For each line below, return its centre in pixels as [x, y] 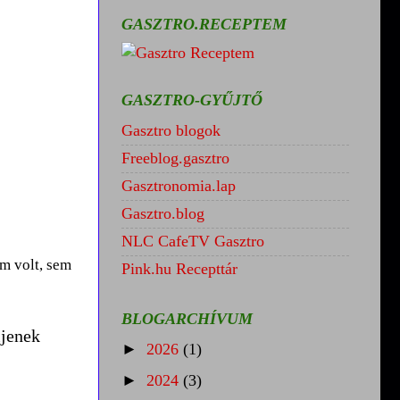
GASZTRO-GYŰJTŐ [192, 100]
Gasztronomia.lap [179, 186]
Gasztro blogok [171, 131]
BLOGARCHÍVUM [187, 318]
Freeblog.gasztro [175, 158]
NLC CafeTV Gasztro [193, 242]
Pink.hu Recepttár [179, 269]
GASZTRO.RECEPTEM [204, 24]
